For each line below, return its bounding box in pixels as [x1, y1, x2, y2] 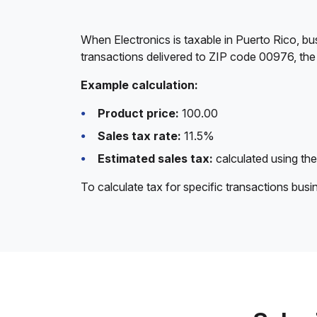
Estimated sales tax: [98, 151, 213, 166]
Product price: [98, 106, 179, 120]
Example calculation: [81, 78, 198, 92]
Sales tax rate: [98, 129, 181, 143]
